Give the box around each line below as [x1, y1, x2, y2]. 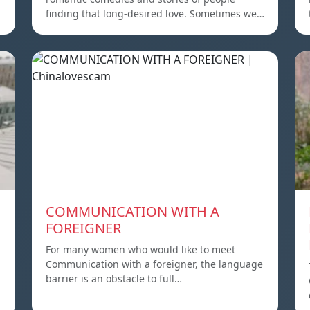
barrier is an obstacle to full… [46, 271, 182, 285]
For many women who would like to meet [46, 242, 235, 256]
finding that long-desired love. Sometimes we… [46, 6, 264, 20]
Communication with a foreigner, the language [46, 257, 263, 271]
